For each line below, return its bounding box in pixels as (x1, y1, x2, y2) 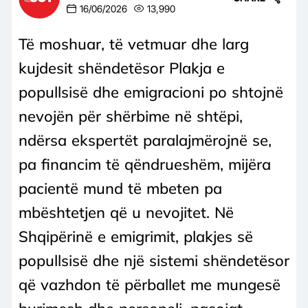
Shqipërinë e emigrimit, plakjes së (19, 226, 253, 246)
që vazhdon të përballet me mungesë (19, 274, 280, 294)
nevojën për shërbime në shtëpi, (19, 106, 243, 126)
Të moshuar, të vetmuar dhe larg (19, 34, 249, 54)
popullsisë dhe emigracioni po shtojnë (19, 82, 283, 102)
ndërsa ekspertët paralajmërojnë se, (19, 130, 272, 150)
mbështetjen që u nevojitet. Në (19, 202, 234, 222)
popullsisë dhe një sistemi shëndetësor (19, 250, 289, 270)
